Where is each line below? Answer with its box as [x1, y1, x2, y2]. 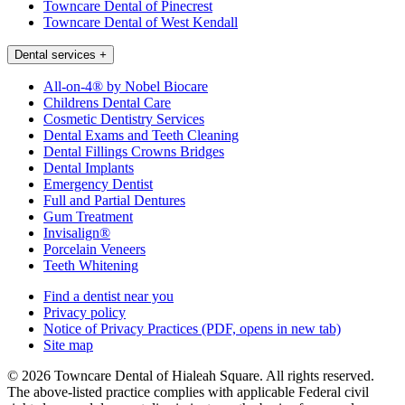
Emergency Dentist [43, 175, 153, 192]
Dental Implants [43, 159, 134, 175]
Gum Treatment [43, 208, 133, 224]
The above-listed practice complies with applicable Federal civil [7, 383, 369, 400]
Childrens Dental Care [43, 94, 171, 110]
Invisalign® [43, 224, 110, 240]
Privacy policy [43, 304, 126, 320]
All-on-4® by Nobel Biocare [43, 78, 208, 94]
